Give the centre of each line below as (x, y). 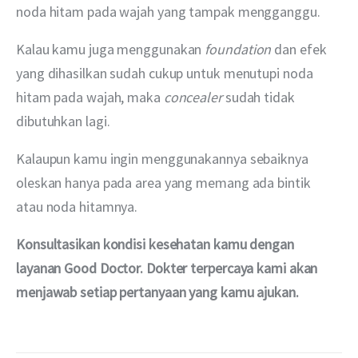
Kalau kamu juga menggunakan (111, 49)
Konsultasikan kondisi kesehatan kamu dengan (157, 244)
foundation (238, 49)
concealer (193, 97)
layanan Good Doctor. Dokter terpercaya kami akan (169, 268)
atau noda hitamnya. (77, 206)
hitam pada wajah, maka (90, 97)
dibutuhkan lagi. (63, 121)
